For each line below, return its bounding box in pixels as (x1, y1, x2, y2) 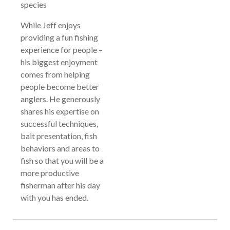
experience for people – (21, 44, 103, 54)
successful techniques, (21, 118, 98, 128)
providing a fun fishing (21, 32, 98, 42)
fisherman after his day (21, 180, 100, 190)
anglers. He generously (21, 93, 100, 104)
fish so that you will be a (21, 155, 104, 165)
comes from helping (21, 69, 90, 79)
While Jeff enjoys (21, 20, 81, 30)
